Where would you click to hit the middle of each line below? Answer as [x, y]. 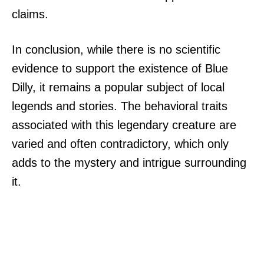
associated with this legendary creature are [124, 125]
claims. [30, 14]
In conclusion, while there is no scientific [116, 49]
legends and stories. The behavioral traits [120, 106]
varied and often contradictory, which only [120, 143]
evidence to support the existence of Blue [120, 68]
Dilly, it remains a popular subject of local [118, 87]
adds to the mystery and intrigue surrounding [129, 162]
